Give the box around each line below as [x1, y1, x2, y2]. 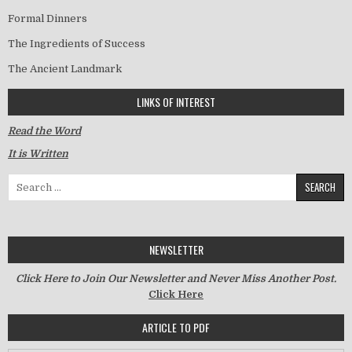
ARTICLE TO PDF [142, 318, 210, 335]
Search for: [7, 174, 63, 186]
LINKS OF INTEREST [137, 93, 215, 110]
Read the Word [8, 124, 81, 137]
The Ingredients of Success [8, 37, 145, 49]
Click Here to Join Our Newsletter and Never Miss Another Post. [16, 272, 336, 284]
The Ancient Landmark [8, 62, 122, 75]
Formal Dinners [8, 12, 87, 24]
